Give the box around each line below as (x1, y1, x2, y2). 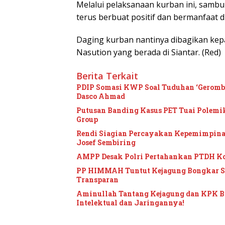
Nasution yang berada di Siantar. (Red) (76, 47, 221, 58)
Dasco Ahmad (76, 91, 125, 101)
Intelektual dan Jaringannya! (76, 198, 184, 208)
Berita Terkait (76, 70, 138, 82)
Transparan (76, 175, 119, 185)
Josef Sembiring (76, 138, 136, 148)
